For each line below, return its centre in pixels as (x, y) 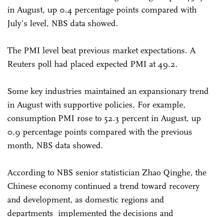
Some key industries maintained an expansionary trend (108, 91)
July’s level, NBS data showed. (63, 23)
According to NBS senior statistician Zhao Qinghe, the (107, 172)
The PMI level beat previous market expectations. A (101, 50)
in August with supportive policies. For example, (96, 104)
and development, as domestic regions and (86, 199)
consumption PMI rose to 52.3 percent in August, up (104, 118)
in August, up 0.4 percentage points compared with (102, 9)
